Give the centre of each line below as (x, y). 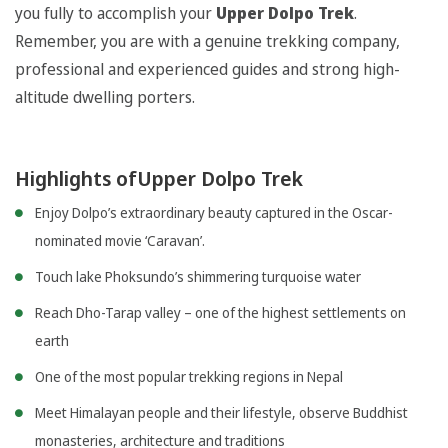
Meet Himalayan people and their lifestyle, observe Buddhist (221, 413)
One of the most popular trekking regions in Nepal (189, 377)
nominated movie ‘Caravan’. (120, 241)
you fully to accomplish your (115, 13)
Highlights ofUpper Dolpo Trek (159, 179)
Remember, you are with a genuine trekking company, (207, 41)
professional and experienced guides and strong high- (207, 69)
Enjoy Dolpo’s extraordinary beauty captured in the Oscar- (214, 213)
